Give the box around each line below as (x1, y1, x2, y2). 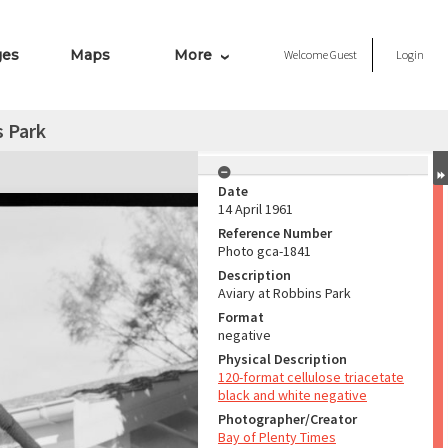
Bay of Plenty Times (218, 428, 336, 446)
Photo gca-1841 (218, 242, 311, 260)
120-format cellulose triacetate (218, 368, 404, 386)
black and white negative (218, 386, 367, 404)
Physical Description (218, 350, 347, 368)
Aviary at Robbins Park (218, 284, 351, 302)
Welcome (284, 47, 330, 62)
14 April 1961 (218, 200, 293, 218)
